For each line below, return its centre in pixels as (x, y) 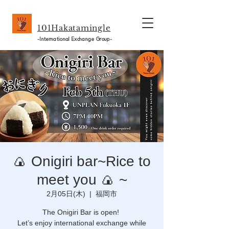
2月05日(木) (66, 194)
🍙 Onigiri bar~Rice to (82, 161)
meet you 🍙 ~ (82, 180)
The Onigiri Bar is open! (82, 212)
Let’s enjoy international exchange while (82, 223)
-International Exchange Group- (75, 39)
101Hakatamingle (74, 28)
